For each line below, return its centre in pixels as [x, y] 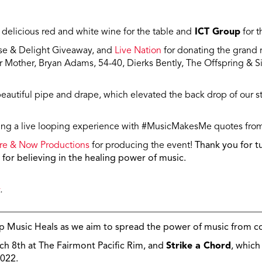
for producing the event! [142, 146]
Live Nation [138, 51]
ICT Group [216, 32]
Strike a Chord [199, 247]
